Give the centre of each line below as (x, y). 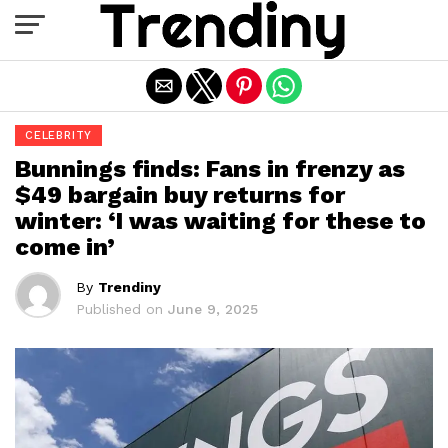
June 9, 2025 (213, 309)
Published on (119, 309)
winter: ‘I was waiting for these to (220, 221)
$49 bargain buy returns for (180, 195)
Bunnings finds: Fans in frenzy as (210, 169)
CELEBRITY (59, 135)
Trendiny (129, 287)
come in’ (65, 247)
